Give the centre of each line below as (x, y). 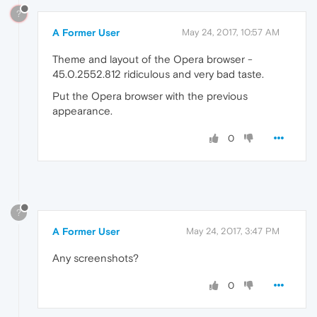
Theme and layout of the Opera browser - (152, 59)
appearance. (82, 110)
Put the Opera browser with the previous (150, 96)
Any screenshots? (96, 258)
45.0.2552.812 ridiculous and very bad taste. (158, 74)
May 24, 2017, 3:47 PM (233, 231)
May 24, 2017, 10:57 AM (231, 32)
